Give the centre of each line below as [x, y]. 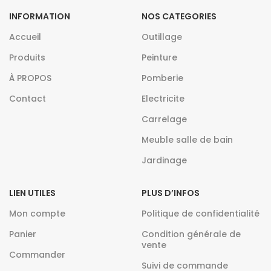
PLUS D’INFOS [170, 193]
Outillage [162, 37]
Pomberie [162, 78]
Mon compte [37, 214]
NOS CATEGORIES [179, 16]
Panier [23, 234]
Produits [27, 57]
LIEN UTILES [32, 193]
